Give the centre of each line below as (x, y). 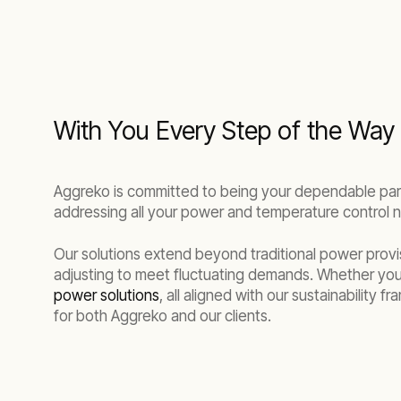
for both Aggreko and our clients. (162, 316)
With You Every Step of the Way (224, 130)
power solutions (107, 295)
